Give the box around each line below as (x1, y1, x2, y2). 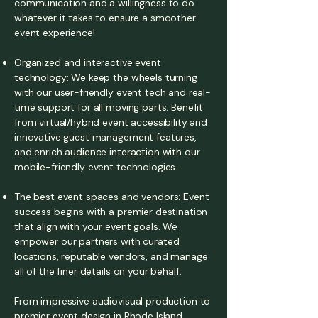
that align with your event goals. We (14, 220, 177, 233)
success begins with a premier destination (14, 205, 208, 218)
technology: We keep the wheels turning (14, 71, 197, 84)
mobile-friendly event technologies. (14, 160, 178, 173)
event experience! (14, 26, 95, 39)
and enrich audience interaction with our (14, 146, 200, 158)
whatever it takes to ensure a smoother (14, 11, 196, 24)
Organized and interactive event (14, 56, 161, 69)
